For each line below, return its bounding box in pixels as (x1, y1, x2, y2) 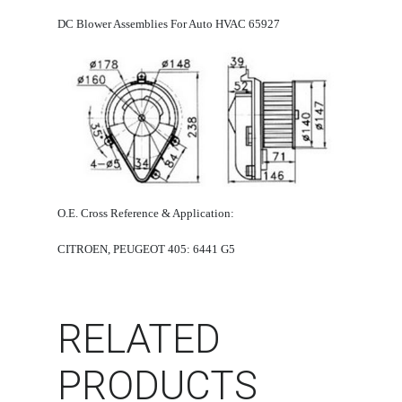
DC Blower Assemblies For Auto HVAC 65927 (57, 16, 280, 31)
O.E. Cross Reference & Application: (57, 206, 234, 221)
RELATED (57, 316, 221, 363)
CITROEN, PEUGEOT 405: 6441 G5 (57, 242, 235, 257)
